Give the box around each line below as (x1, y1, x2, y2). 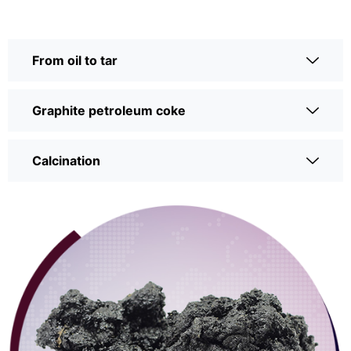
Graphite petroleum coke (32, 103, 186, 119)
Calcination (32, 153, 100, 169)
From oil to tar (32, 52, 118, 69)
